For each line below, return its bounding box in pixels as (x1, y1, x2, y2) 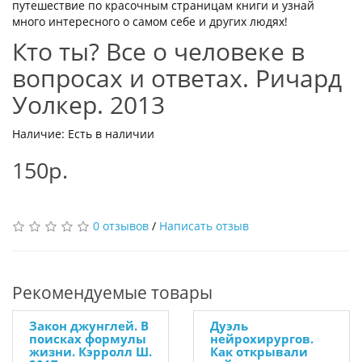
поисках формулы (29, 330, 146, 347)
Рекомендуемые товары (12, 281, 213, 304)
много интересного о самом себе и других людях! (12, 14, 288, 29)
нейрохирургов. (210, 330, 314, 347)
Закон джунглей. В (29, 318, 149, 334)
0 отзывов (93, 218, 149, 234)
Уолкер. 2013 (12, 88, 165, 121)
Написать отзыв (159, 218, 249, 234)
